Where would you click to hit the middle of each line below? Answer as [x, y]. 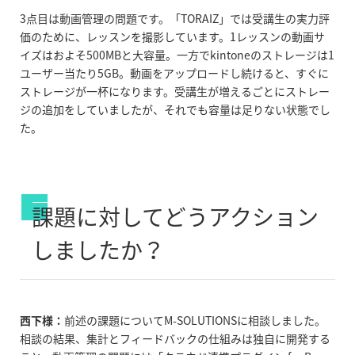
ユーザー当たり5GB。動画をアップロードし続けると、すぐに [174, 73]
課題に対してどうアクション [175, 217]
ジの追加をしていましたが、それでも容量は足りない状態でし [175, 110]
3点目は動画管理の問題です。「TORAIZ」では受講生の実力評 [175, 19]
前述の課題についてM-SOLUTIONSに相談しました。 [195, 321]
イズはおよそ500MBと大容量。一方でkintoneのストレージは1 [177, 55]
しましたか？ [98, 250]
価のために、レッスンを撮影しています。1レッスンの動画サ [172, 37]
